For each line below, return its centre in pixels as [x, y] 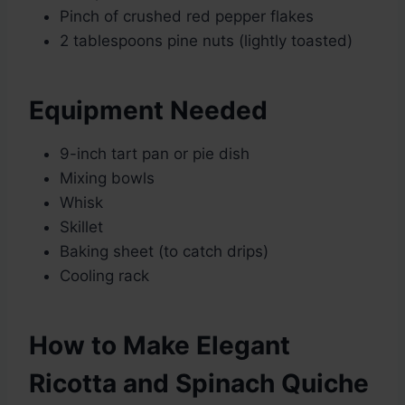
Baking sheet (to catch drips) [164, 252]
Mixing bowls [107, 179]
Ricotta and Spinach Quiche [199, 384]
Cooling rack [104, 276]
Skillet [81, 227]
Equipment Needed [148, 111]
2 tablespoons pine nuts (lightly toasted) [206, 41]
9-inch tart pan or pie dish [155, 154]
